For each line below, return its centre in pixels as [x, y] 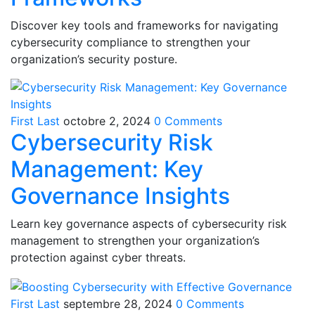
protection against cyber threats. [98, 258]
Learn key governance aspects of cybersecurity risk [149, 224]
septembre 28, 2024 [118, 304]
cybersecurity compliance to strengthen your [130, 43]
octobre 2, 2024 [107, 121]
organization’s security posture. [94, 59]
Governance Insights [120, 196]
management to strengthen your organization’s [135, 241]
